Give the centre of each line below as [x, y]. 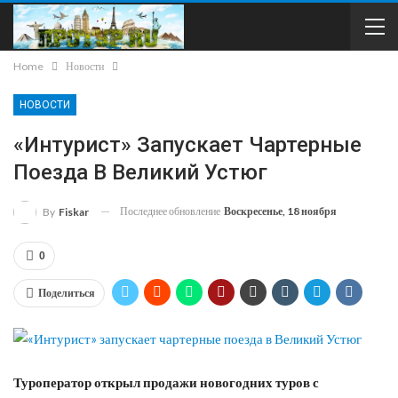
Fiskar [74, 211]
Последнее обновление [171, 211]
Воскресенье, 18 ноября [280, 211]
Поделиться [67, 292]
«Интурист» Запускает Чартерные [187, 145]
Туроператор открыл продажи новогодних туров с [166, 382]
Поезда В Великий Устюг [140, 172]
